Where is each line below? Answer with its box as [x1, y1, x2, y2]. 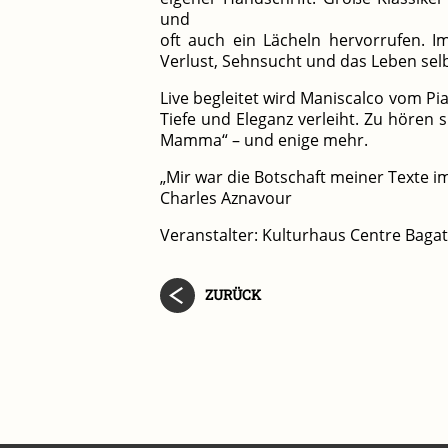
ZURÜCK [205, 285, 261, 304]
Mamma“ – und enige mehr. [160, 129, 368, 151]
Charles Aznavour [160, 187, 292, 209]
